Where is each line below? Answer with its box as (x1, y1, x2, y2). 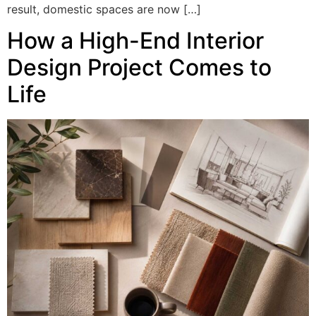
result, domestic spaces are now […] (7, 1, 201, 16)
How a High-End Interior (7, 27, 264, 55)
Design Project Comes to (7, 54, 272, 82)
